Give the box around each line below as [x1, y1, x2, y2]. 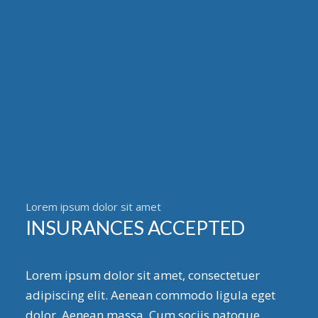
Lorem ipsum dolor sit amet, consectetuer [25, 267, 260, 284]
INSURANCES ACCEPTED [25, 215, 245, 239]
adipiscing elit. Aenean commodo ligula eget [25, 287, 275, 304]
